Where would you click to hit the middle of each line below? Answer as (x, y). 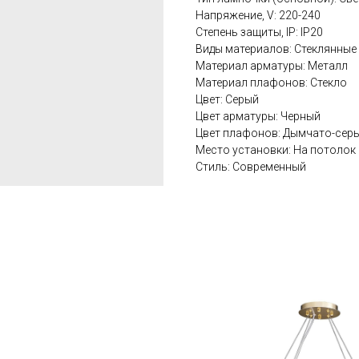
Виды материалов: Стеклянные (276, 49)
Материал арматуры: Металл (272, 66)
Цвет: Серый (227, 100)
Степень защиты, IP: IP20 (259, 32)
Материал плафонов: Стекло (271, 83)
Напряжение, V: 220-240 (258, 16)
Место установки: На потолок (276, 150)
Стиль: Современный (251, 167)
